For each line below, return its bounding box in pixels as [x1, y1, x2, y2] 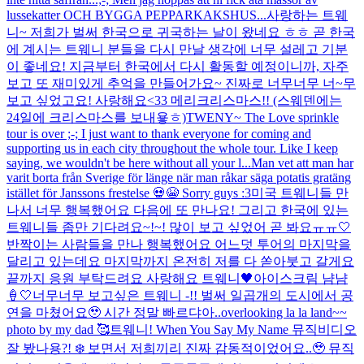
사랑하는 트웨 [266, 7, 348, 22]
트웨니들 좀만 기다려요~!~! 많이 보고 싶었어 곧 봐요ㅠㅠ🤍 [6, 219, 351, 234]
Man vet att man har [251, 155, 353, 170]
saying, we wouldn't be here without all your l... [6, 155, 251, 170]
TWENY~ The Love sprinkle [186, 110, 339, 124]
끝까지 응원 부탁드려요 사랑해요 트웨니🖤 [6, 271, 253, 285]
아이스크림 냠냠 [253, 271, 348, 285]
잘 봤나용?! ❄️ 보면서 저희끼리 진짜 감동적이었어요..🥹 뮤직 [6, 340, 354, 355]
